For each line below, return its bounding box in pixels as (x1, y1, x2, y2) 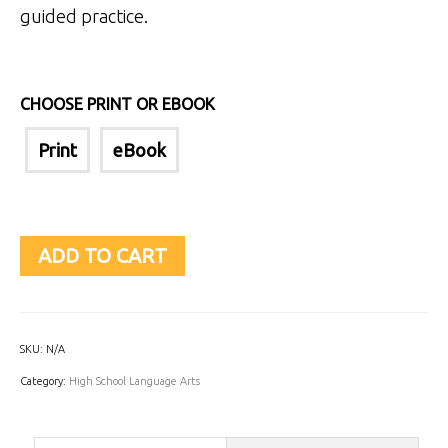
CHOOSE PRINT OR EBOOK (20, 95, 215, 114)
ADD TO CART (38, 244, 167, 268)
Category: (20, 375, 69, 388)
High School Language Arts (69, 375, 200, 388)
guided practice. (20, 6, 148, 27)
